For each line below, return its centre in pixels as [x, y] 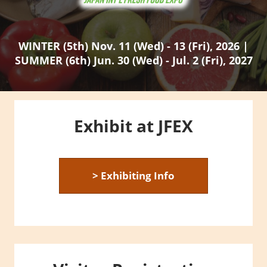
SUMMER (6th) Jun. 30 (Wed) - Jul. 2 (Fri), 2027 [133, 60]
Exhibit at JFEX [133, 126]
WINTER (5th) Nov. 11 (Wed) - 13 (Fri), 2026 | [133, 46]
